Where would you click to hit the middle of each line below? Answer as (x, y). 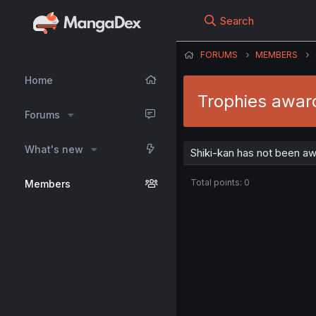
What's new (54, 149)
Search (237, 21)
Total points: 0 (220, 182)
